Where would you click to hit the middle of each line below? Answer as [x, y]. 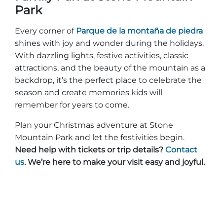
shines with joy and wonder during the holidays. [109, 43]
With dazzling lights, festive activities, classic [102, 55]
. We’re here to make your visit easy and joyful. [114, 162]
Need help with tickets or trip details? [90, 150]
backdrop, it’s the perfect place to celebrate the [108, 80]
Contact [181, 150]
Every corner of [45, 31]
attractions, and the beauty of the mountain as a [110, 68]
